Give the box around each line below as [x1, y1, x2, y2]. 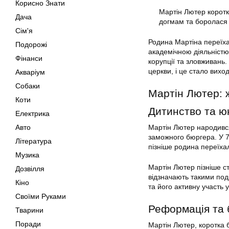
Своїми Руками [15, 192, 66, 200]
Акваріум [15, 68, 45, 76]
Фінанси [15, 54, 42, 62]
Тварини [15, 206, 43, 214]
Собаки [15, 82, 40, 90]
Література [15, 137, 52, 145]
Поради [15, 220, 41, 228]
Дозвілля [15, 165, 44, 173]
